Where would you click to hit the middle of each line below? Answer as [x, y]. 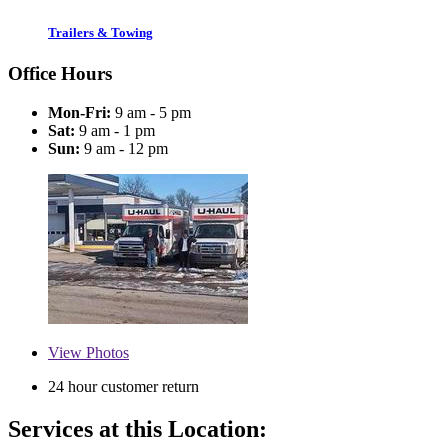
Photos [105, 352]
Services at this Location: [137, 428]
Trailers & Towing [100, 32]
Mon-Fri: [79, 112]
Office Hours [60, 74]
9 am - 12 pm [124, 148]
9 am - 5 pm [151, 112]
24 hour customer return [123, 386]
